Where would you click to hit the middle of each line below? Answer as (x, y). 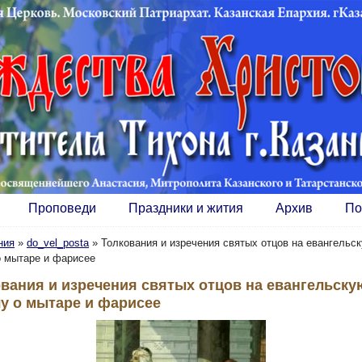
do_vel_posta (58, 243)
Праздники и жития (186, 208)
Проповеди (62, 208)
